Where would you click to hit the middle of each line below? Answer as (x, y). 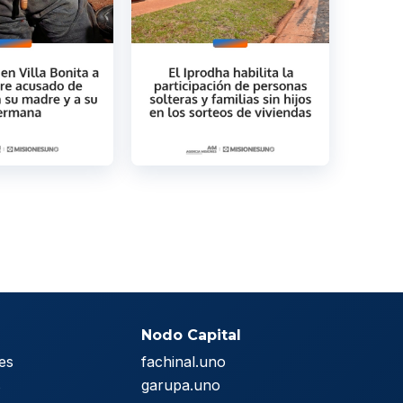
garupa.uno (181, 385)
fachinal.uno (184, 362)
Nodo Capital (192, 336)
